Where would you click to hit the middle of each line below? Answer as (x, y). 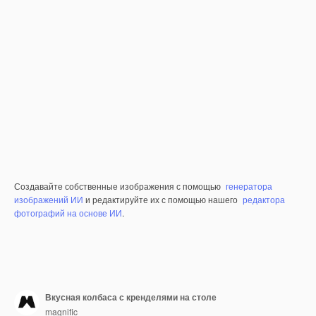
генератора (249, 186)
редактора (264, 199)
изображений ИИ (49, 199)
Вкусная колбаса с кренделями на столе (131, 297)
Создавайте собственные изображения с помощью (119, 186)
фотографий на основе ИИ (68, 213)
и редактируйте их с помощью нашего (162, 199)
